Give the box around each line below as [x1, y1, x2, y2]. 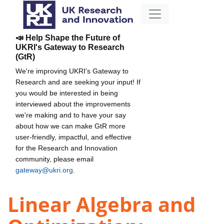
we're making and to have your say [15, 110, 126, 119]
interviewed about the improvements [15, 99, 130, 108]
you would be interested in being [15, 88, 118, 97]
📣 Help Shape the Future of [15, 33, 120, 42]
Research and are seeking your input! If [15, 77, 140, 86]
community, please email [15, 154, 93, 163]
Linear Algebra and [7, 190, 195, 218]
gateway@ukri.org [15, 165, 73, 174]
